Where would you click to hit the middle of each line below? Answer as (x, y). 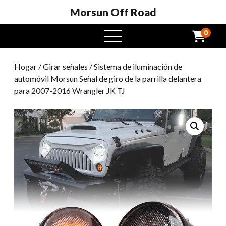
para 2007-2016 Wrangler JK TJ (70, 91)
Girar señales (65, 66)
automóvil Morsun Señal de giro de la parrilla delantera (108, 78)
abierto (127, 48)
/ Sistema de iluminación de (135, 66)
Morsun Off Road (113, 12)
